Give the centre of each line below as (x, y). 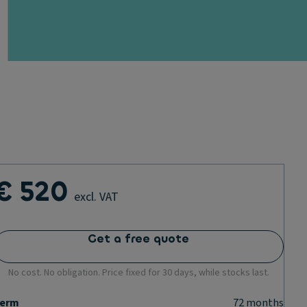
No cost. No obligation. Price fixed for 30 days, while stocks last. (138, 273)
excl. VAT (96, 197)
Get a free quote (138, 239)
